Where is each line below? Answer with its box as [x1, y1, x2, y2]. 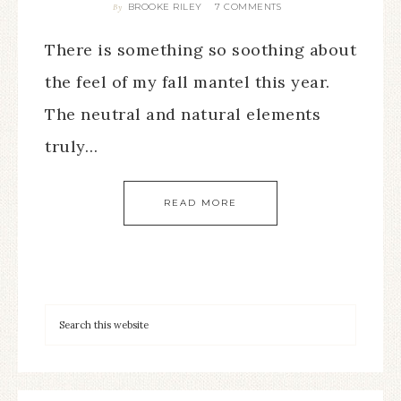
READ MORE [164, 197, 237, 209]
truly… [45, 136, 98, 157]
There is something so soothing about [45, 39, 356, 60]
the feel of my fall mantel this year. [45, 72, 330, 92]
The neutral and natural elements [45, 104, 320, 124]
